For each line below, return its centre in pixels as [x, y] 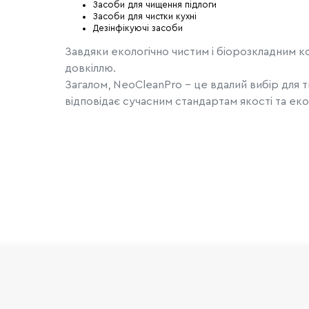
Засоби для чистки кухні [144, 16]
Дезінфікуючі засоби [137, 28]
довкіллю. [90, 68]
